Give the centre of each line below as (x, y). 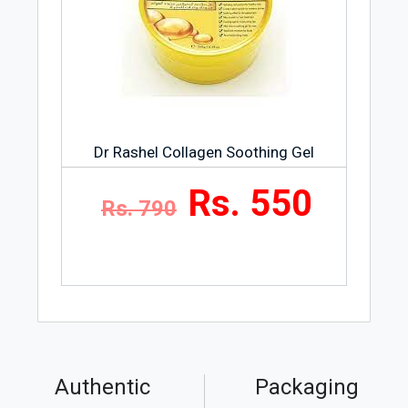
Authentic (102, 387)
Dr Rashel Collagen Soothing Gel (204, 152)
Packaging (306, 387)
